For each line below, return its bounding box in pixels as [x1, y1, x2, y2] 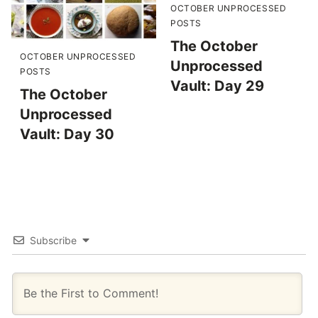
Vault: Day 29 [170, 77, 264, 95]
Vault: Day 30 [20, 126, 114, 143]
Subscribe [30, 234, 77, 247]
